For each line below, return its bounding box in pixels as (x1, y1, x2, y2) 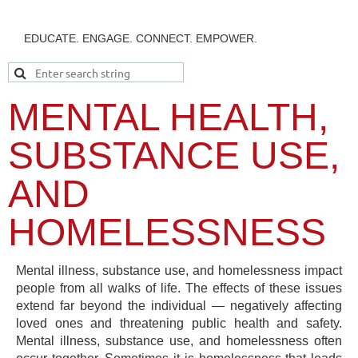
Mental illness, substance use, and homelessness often (16, 333, 342, 348)
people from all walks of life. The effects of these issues (16, 280, 342, 295)
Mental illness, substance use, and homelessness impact (16, 263, 342, 277)
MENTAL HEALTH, (8, 96, 328, 139)
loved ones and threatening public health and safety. (16, 316, 342, 330)
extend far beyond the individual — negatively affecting (16, 298, 342, 312)
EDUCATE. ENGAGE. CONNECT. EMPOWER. (8, 32, 257, 46)
